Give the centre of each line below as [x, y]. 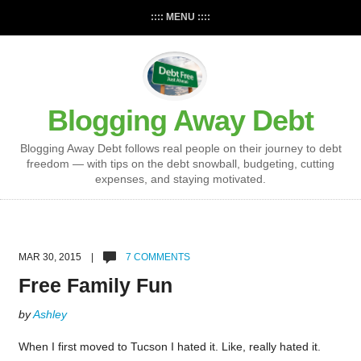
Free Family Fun [95, 286]
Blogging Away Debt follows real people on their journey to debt [180, 149]
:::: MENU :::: [180, 17]
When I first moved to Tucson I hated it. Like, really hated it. [169, 347]
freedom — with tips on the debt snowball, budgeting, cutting [180, 164]
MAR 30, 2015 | [60, 257]
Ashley [50, 315]
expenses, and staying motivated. [180, 179]
